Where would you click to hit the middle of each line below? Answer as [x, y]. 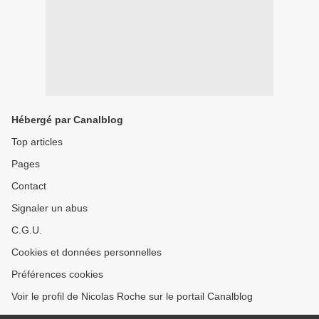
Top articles [37, 142]
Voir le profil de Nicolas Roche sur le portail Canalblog [132, 297]
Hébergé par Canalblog [67, 120]
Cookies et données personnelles [87, 252]
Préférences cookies [57, 274]
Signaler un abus [49, 208]
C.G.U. [27, 230]
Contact [29, 186]
